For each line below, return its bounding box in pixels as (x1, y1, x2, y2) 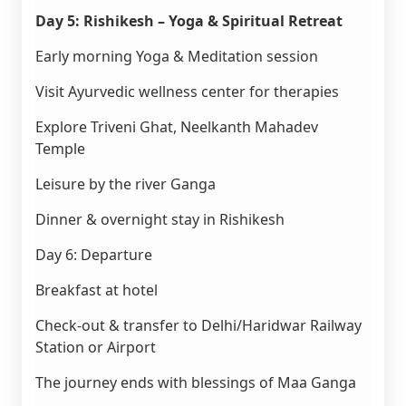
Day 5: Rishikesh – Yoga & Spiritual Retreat (34, 11, 343, 31)
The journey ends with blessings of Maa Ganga (34, 372, 356, 392)
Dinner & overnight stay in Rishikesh (34, 209, 285, 229)
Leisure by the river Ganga (34, 174, 216, 194)
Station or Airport (34, 337, 156, 357)
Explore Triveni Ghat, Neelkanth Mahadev (34, 117, 318, 137)
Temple (34, 139, 85, 159)
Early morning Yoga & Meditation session (34, 46, 318, 66)
